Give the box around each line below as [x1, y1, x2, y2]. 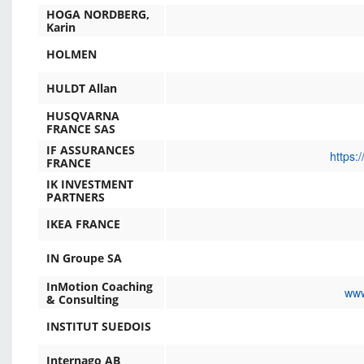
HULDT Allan [46, 80, 117, 97]
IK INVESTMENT [46, 176, 133, 193]
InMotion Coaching [46, 279, 153, 295]
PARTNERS [46, 188, 105, 205]
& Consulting [46, 291, 119, 307]
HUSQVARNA [46, 108, 119, 124]
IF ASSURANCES [46, 142, 135, 158]
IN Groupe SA [46, 250, 122, 266]
